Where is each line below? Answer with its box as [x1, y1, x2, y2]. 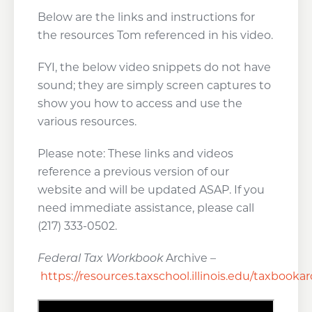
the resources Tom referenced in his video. [37, 29, 273, 42]
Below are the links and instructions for [37, 10, 255, 24]
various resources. [37, 115, 136, 128]
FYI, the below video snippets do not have [37, 61, 271, 74]
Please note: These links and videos [37, 147, 233, 160]
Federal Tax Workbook [37, 251, 163, 265]
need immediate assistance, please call [37, 201, 254, 214]
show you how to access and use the [37, 97, 242, 110]
